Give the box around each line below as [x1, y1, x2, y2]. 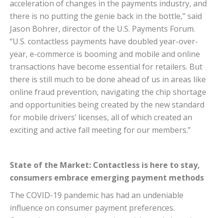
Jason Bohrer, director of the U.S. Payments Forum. [10, 23, 195, 35]
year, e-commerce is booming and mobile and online [10, 49, 200, 60]
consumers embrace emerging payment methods [10, 172, 204, 183]
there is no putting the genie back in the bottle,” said [10, 11, 202, 22]
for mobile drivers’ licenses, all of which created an [10, 112, 192, 123]
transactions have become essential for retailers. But [10, 61, 202, 73]
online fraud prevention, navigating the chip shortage [10, 87, 206, 98]
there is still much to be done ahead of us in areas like [10, 74, 206, 85]
